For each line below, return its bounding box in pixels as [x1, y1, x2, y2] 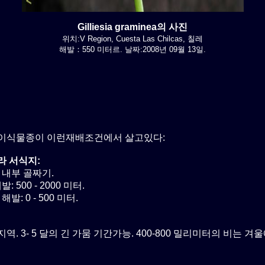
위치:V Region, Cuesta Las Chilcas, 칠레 [62, 34, 203, 43]
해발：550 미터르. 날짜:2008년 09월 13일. [59, 44, 206, 54]
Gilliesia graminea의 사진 [77, 21, 188, 32]
